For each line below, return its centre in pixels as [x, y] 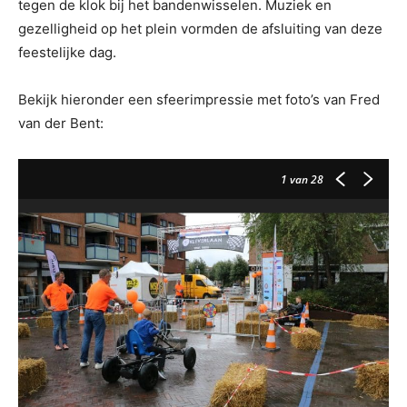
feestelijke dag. [67, 53]
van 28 [305, 180]
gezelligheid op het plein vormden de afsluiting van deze [200, 29]
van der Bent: [61, 124]
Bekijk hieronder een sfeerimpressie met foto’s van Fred [199, 100]
